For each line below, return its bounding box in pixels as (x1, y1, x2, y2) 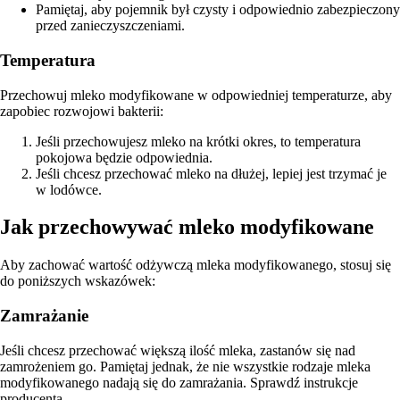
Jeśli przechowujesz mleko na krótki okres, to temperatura (36, 133, 361, 149)
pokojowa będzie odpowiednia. (36, 149, 212, 165)
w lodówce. (36, 181, 102, 197)
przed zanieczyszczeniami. (36, 18, 185, 34)
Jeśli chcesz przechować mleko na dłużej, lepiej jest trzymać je (36, 165, 387, 181)
